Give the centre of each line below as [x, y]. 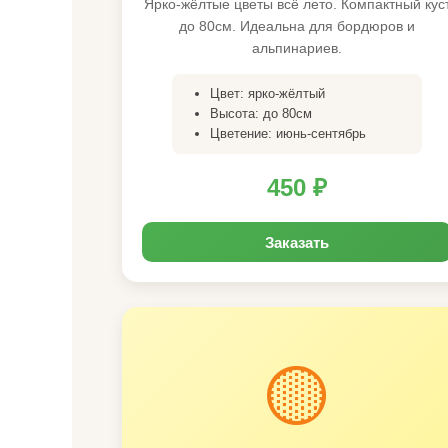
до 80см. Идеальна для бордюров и [297, 26]
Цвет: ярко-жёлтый [267, 93]
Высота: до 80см [261, 113]
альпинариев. [297, 48]
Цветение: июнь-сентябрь [288, 133]
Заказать [297, 242]
